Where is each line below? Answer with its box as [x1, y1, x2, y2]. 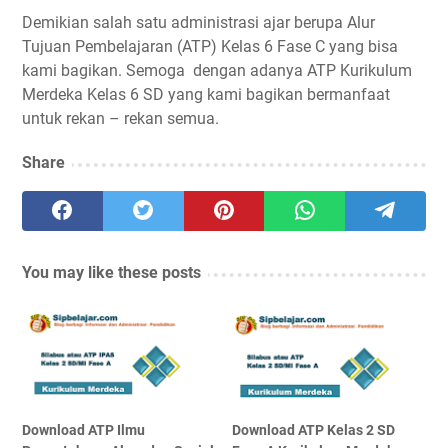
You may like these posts [22, 262, 201, 282]
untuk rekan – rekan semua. [22, 108, 219, 128]
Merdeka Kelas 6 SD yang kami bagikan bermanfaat [22, 84, 390, 104]
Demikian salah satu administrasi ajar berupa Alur [22, 12, 375, 32]
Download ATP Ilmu [22, 421, 145, 438]
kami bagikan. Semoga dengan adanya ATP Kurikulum [22, 60, 412, 80]
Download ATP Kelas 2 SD [232, 421, 396, 438]
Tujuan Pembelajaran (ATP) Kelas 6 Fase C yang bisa [22, 36, 398, 56]
